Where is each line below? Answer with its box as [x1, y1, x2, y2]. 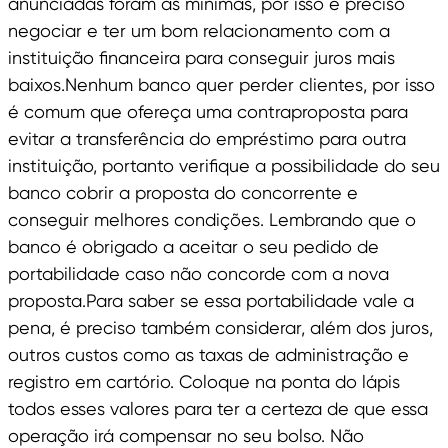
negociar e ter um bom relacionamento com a [8, 20, 390, 42]
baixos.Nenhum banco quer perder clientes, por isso [8, 74, 435, 96]
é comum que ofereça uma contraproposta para [8, 101, 408, 123]
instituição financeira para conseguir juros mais [8, 47, 395, 69]
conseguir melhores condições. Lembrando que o [8, 209, 416, 231]
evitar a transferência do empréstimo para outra [8, 128, 406, 150]
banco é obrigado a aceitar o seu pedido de [8, 236, 379, 258]
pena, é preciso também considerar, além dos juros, [8, 317, 433, 339]
